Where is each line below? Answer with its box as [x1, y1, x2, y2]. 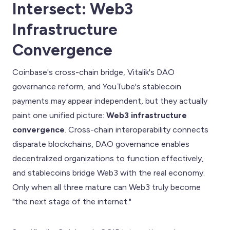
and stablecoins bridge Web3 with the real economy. [12, 167, 205, 178]
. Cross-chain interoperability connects [65, 124, 208, 135]
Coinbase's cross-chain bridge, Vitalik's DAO [12, 67, 175, 77]
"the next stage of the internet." [12, 196, 131, 206]
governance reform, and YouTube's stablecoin [12, 81, 181, 91]
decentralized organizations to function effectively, [12, 153, 204, 163]
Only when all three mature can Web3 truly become [12, 182, 201, 192]
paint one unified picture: [12, 110, 106, 120]
